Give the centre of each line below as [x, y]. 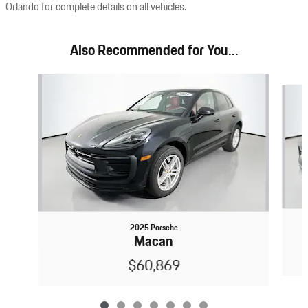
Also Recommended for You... [154, 51]
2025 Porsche [154, 228]
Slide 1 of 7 [27, 80]
